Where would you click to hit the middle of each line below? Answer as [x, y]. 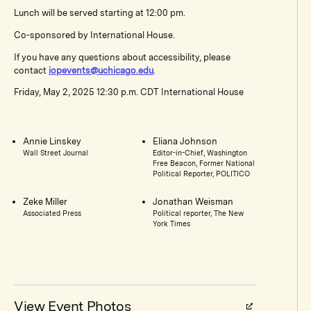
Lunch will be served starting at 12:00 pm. [100, 13]
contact [31, 70]
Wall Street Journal [55, 152]
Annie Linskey [52, 141]
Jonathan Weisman [193, 201]
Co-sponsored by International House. [94, 35]
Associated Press [52, 213]
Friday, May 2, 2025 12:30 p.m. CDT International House [129, 92]
